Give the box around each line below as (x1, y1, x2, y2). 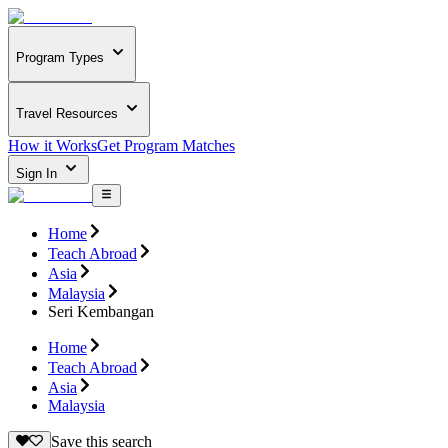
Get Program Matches (97, 137, 235, 155)
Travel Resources (16, 105, 118, 121)
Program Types (16, 50, 104, 66)
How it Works (8, 137, 97, 155)
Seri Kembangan (48, 302, 154, 320)
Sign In (16, 166, 61, 182)
